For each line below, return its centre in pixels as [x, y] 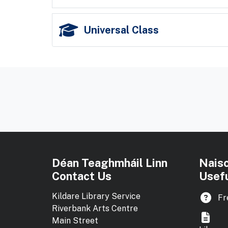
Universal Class [121, 30]
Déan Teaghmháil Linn [110, 163]
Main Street [75, 221]
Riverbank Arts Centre [95, 209]
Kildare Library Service [96, 196]
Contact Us [82, 176]
